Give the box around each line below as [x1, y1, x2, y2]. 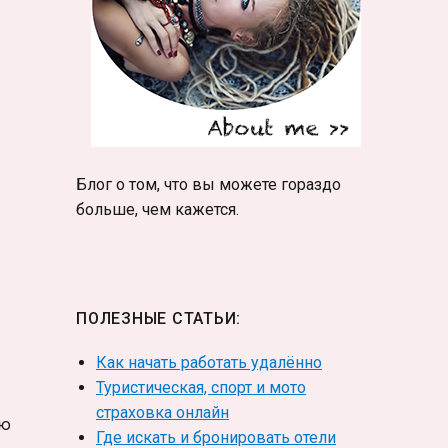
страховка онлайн [96, 403, 229, 423]
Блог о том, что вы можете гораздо [76, 175, 341, 195]
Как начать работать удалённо [96, 353, 322, 373]
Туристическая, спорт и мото [96, 378, 306, 398]
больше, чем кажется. [76, 200, 239, 220]
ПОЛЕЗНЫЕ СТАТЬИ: [76, 309, 241, 329]
